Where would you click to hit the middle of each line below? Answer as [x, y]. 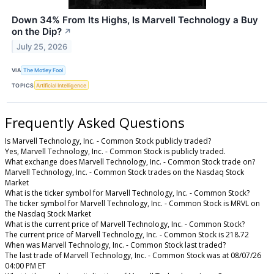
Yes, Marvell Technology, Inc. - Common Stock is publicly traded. [115, 152]
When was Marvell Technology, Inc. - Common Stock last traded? [115, 245]
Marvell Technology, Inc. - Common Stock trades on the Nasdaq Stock [124, 172]
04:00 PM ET [25, 266]
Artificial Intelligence [61, 85]
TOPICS [23, 85]
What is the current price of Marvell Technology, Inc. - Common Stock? [125, 224]
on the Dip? [37, 31]
